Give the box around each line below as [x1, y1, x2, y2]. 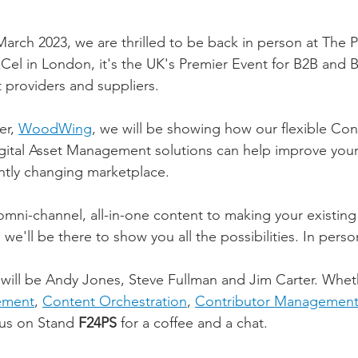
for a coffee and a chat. [117, 314, 272, 332]
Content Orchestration [42, 292, 187, 311]
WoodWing [18, 120, 92, 138]
